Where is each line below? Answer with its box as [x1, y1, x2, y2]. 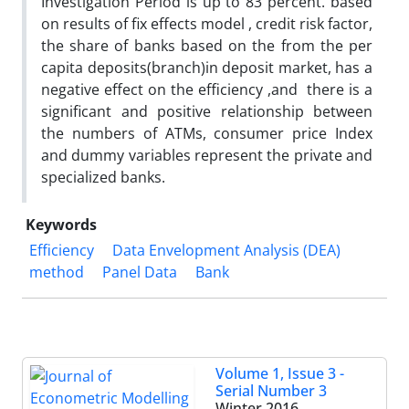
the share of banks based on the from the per [41, 35, 372, 56]
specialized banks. [41, 166, 165, 187]
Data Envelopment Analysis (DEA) [112, 239, 341, 260]
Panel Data [102, 261, 177, 282]
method [29, 261, 84, 282]
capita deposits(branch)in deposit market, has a [41, 57, 372, 78]
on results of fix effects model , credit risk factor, [41, 13, 372, 34]
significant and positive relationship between [41, 100, 372, 121]
